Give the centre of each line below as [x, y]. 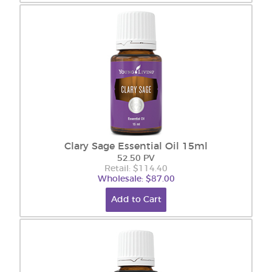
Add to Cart [136, 200]
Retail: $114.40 [136, 169]
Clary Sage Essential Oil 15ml [136, 146]
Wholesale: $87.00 [136, 179]
